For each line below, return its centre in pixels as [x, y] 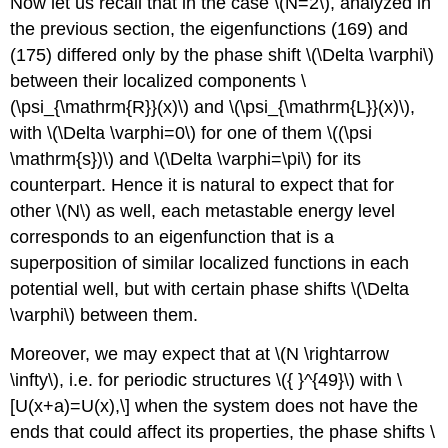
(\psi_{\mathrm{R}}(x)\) [100, 107]
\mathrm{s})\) [62, 159]
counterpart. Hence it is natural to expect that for [202, 185]
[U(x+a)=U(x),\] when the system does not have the [214, 405]
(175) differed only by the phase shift [158, 55]
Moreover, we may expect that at [143, 353]
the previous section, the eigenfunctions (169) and [209, 29]
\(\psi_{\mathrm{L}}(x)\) [320, 107]
